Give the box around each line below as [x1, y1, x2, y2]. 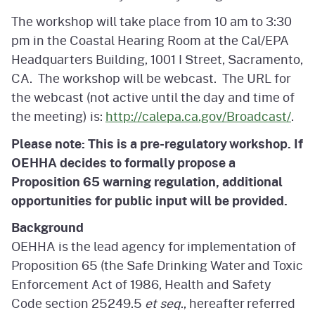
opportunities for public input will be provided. [11, 191, 288, 210]
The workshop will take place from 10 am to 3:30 [11, 12, 292, 31]
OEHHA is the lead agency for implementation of [11, 236, 296, 255]
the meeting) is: [11, 107, 105, 126]
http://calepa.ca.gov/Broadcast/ [105, 107, 291, 126]
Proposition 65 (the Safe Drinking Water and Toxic [11, 255, 303, 274]
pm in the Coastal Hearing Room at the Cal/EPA [11, 31, 289, 50]
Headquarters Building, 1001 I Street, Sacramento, [11, 50, 303, 69]
